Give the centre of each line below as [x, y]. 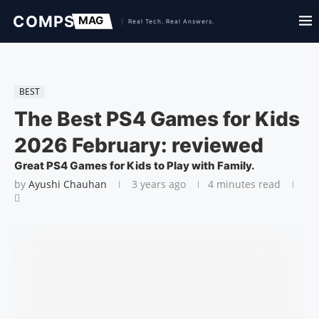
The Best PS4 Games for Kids [157, 119]
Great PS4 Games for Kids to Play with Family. [135, 166]
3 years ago [157, 184]
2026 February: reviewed [139, 145]
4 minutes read [244, 184]
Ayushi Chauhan [68, 184]
